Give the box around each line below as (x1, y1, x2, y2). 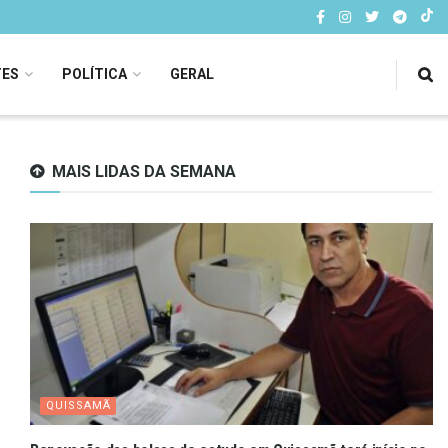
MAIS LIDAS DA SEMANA (52, 162, 236, 181)
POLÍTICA (61, 66, 127, 82)
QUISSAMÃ (46, 398, 111, 412)
